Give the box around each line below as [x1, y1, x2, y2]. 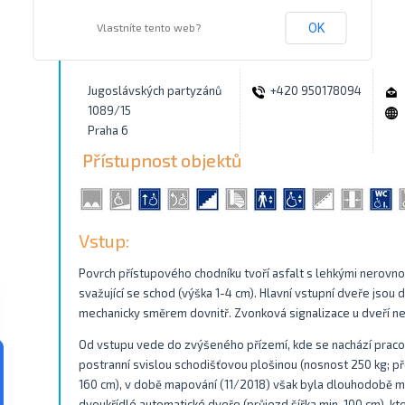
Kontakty [82, 32, 155, 53]
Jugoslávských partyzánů [88, 83, 221, 98]
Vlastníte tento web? [96, 21, 201, 33]
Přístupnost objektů [82, 149, 241, 171]
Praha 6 [88, 123, 128, 137]
